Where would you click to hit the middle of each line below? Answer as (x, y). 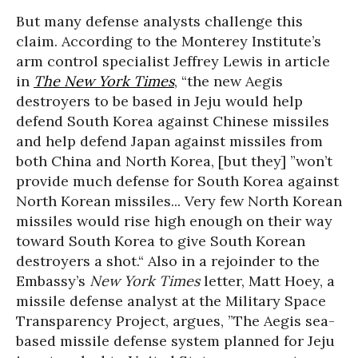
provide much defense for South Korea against (177, 181)
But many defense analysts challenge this (159, 22)
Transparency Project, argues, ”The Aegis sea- (175, 321)
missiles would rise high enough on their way (174, 221)
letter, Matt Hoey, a (267, 281)
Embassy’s (53, 281)
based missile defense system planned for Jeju (175, 341)
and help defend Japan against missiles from (169, 141)
